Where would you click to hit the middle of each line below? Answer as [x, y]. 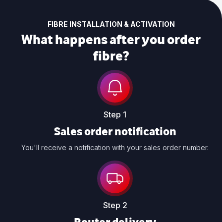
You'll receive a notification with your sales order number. [115, 148]
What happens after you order [111, 39]
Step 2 [115, 205]
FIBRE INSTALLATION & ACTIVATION [111, 24]
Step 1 [115, 115]
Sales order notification [115, 131]
